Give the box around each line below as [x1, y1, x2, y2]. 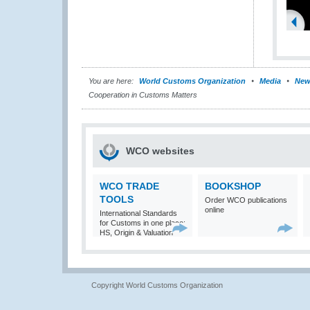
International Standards [100, 209, 177, 217]
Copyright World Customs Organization [91, 281, 223, 289]
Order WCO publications [205, 196, 287, 204]
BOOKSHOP [205, 181, 261, 192]
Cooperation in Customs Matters [89, 91, 197, 99]
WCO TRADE [100, 181, 159, 192]
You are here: [89, 77, 134, 85]
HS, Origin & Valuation [100, 228, 173, 237]
